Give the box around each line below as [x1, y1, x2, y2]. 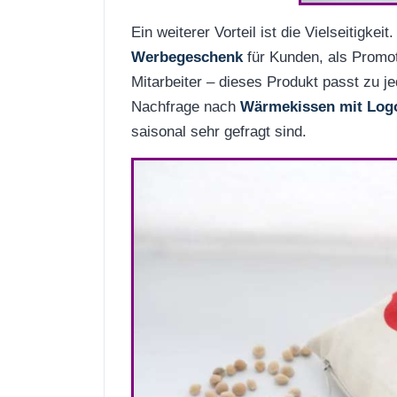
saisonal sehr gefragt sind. [131, 121, 307, 140]
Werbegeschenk [131, 47, 243, 66]
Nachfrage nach [131, 97, 240, 115]
